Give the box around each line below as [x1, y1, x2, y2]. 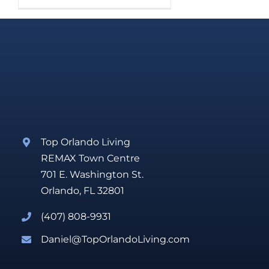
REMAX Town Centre [41, 153, 141, 165]
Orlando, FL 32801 [41, 185, 125, 197]
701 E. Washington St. [41, 169, 144, 181]
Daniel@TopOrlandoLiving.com [41, 234, 190, 246]
